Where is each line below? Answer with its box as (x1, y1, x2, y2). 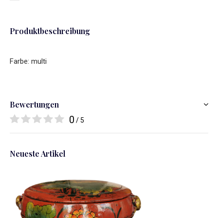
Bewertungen (10, 99, 59, 109)
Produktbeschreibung (10, 26, 90, 36)
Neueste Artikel (10, 148, 66, 159)
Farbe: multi (10, 57, 47, 66)
